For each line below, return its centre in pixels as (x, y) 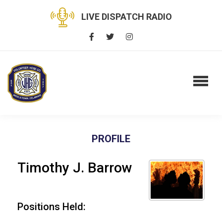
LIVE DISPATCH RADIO (126, 16)
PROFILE (111, 139)
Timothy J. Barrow (75, 167)
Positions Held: (52, 206)
